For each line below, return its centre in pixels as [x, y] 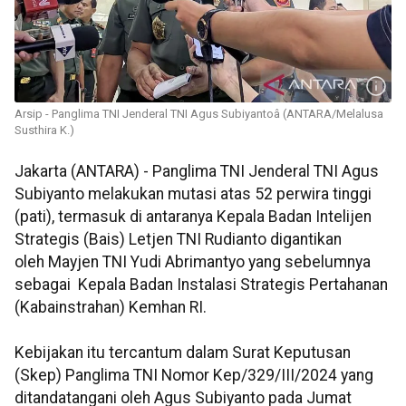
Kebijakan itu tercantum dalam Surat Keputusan [183, 353]
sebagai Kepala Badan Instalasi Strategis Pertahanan [201, 285]
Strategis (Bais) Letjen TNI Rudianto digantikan [178, 240]
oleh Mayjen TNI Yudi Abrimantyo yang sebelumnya [193, 262]
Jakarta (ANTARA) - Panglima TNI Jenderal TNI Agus [197, 172]
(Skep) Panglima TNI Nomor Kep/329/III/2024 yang [194, 376]
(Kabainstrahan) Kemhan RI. [111, 308]
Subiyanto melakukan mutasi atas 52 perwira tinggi [193, 194]
